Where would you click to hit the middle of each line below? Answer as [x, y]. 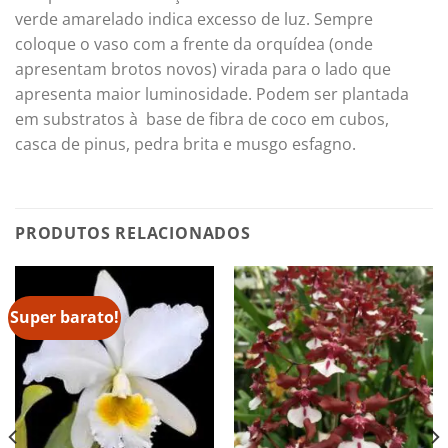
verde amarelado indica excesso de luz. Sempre [194, 19]
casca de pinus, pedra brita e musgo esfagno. [185, 144]
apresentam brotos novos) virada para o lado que [203, 69]
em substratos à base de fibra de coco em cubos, [202, 119]
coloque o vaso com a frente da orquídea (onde [194, 44]
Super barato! [65, 317]
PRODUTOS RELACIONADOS [133, 233]
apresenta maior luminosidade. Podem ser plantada [212, 94]
